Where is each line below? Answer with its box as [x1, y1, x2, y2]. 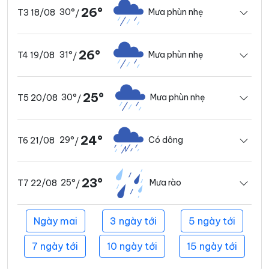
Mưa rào [150, 177, 181, 189]
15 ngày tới [186, 240, 237, 252]
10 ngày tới [107, 240, 158, 252]
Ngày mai [33, 214, 77, 227]
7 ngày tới [32, 240, 79, 252]
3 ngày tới [109, 214, 157, 227]
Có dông [148, 134, 183, 146]
